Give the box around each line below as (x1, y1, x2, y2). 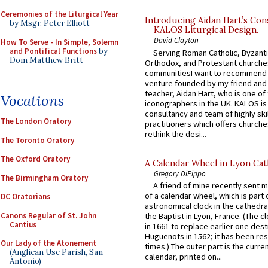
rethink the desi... (145, 128, 206, 139)
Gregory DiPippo (154, 168, 206, 178)
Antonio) (10, 256, 41, 266)
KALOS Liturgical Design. (154, 25, 258, 36)
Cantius (10, 219, 36, 230)
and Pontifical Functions (10, 45, 97, 56)
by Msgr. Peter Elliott (10, 18, 90, 28)
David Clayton (154, 35, 199, 45)
